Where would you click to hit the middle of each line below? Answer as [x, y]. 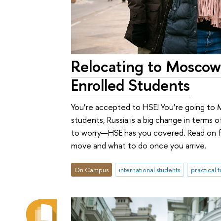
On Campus [92, 169]
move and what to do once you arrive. [139, 146]
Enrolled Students [131, 85]
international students [149, 169]
